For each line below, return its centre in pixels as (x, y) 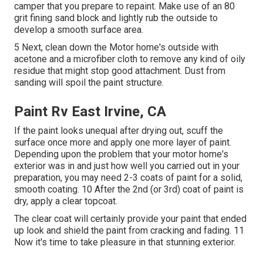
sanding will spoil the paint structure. (89, 83)
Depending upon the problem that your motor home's (121, 154)
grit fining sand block (57, 18)
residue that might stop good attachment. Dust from (120, 71)
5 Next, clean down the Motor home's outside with (116, 48)
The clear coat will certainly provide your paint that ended (130, 219)
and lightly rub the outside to (159, 18)
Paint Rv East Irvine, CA (90, 112)
